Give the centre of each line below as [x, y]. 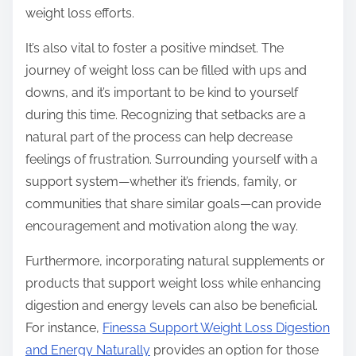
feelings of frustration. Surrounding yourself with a [172, 160]
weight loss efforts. [80, 14]
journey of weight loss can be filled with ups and [166, 71]
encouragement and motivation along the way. [162, 226]
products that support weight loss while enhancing [173, 284]
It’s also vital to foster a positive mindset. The [155, 48]
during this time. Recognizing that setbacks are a [166, 115]
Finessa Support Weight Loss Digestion [216, 328]
